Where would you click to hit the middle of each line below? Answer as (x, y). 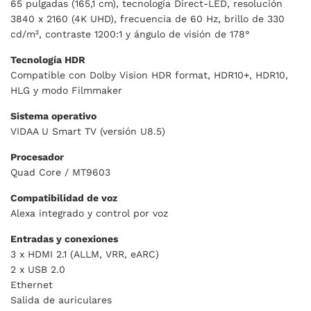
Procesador (37, 157)
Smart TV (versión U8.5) (107, 132)
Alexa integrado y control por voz (89, 213)
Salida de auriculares (61, 300)
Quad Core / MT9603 (60, 173)
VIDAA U (30, 132)
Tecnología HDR (48, 60)
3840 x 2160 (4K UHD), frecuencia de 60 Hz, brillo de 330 (148, 19)
